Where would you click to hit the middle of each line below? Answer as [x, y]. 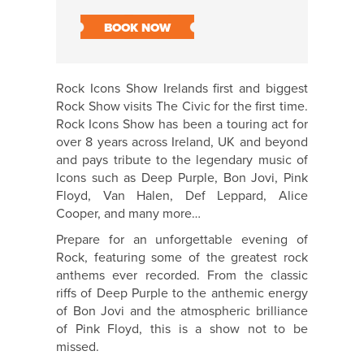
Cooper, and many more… [128, 214]
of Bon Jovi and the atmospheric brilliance [182, 312]
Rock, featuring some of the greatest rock [182, 258]
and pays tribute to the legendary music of [182, 160]
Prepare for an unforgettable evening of [182, 240]
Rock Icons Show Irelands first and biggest [182, 89]
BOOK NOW [137, 28]
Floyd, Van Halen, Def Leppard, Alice [182, 196]
